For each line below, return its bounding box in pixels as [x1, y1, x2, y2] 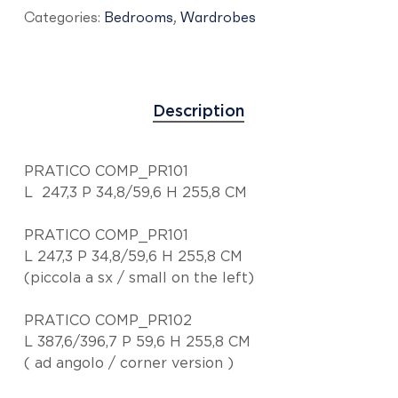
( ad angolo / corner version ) [24, 356, 235, 371]
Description [153, 104, 245, 121]
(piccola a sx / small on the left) [24, 271, 255, 286]
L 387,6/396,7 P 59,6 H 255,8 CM [24, 335, 251, 350]
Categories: [23, 8, 104, 27]
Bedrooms [103, 8, 173, 27]
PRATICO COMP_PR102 [24, 314, 193, 329]
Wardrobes [179, 8, 256, 27]
